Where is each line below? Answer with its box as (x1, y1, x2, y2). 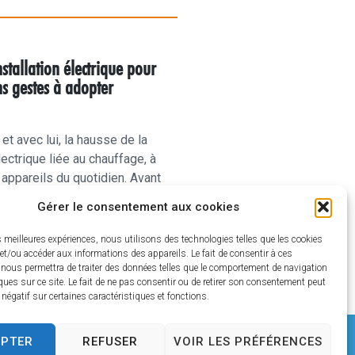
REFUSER (82, 334, 138, 349)
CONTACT (67, 330, 116, 350)
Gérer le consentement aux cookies (37, 200, 240, 214)
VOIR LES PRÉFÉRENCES (173, 334, 323, 349)
